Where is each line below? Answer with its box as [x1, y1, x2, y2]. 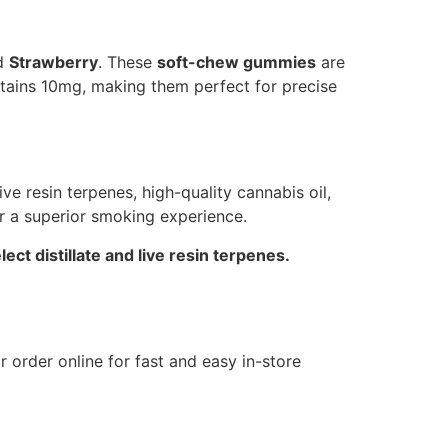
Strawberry [9, 51, 98, 72]
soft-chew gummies [157, 51, 316, 72]
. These [98, 51, 157, 72]
